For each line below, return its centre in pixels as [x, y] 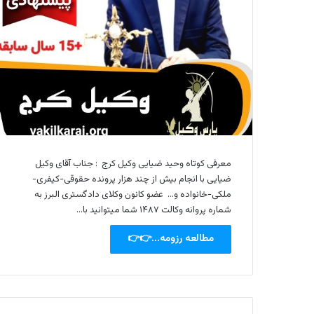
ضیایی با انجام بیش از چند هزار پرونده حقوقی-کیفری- [132, 179]
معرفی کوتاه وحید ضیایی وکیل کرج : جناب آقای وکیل [133, 164]
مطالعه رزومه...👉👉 [171, 239]
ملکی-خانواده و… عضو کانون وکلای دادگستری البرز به [133, 194]
